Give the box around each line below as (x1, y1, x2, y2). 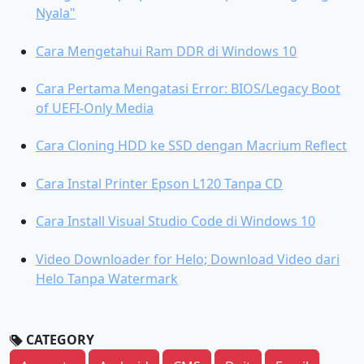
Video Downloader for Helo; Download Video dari (36, 249, 340, 268)
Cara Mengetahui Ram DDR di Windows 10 (36, 41, 297, 60)
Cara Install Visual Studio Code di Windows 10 (36, 212, 315, 231)
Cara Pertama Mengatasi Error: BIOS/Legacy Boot (36, 80, 340, 98)
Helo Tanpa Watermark (36, 269, 178, 288)
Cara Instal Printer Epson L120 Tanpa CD (36, 174, 283, 193)
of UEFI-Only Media (36, 99, 154, 118)
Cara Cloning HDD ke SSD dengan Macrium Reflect (36, 136, 347, 155)
